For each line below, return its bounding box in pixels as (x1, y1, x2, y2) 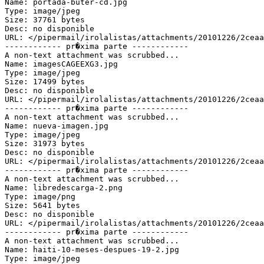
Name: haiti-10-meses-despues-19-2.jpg (5, 245, 179, 255)
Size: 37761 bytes (5, 15, 85, 25)
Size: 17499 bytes (5, 77, 85, 87)
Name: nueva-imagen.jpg (5, 121, 108, 131)
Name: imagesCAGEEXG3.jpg (5, 60, 118, 69)
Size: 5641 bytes (5, 201, 80, 210)
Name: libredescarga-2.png (5, 183, 123, 193)
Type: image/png (5, 192, 75, 202)
